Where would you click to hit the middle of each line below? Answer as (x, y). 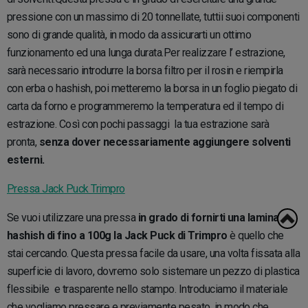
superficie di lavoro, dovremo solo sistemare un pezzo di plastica (153, 271)
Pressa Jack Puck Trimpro (66, 188)
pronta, (22, 142)
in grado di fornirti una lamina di (213, 217)
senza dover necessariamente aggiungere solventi (164, 142)
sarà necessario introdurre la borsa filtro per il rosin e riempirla (145, 70)
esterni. (27, 159)
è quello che (255, 235)
